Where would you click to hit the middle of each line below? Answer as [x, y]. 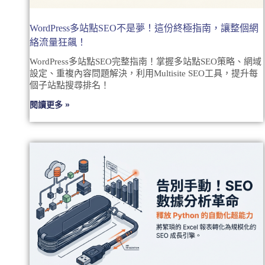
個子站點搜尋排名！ [70, 85]
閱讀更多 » [50, 104]
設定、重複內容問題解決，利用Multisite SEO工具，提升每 [144, 73]
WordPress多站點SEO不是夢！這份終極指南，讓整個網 [144, 28]
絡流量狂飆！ [58, 42]
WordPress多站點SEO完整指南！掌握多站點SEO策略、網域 [146, 61]
